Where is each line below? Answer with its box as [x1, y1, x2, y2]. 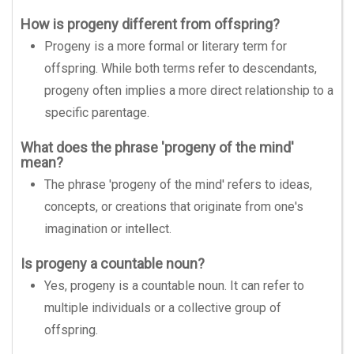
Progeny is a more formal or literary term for [44, 39, 287, 54]
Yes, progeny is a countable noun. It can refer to [44, 278, 304, 293]
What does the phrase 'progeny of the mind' [21, 139, 294, 156]
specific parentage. [44, 105, 149, 120]
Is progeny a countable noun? [21, 255, 205, 272]
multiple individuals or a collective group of [44, 300, 281, 315]
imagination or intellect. [44, 221, 171, 236]
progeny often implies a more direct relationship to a [44, 83, 333, 98]
